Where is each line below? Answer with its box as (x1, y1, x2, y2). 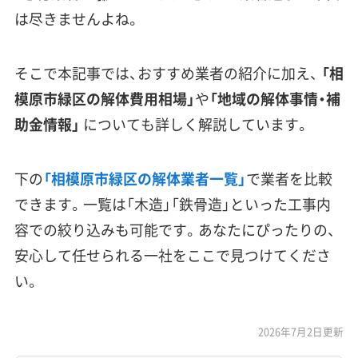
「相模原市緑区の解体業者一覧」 (42, 167, 246, 189)
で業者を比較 (245, 167, 332, 189)
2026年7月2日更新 (258, 323, 344, 339)
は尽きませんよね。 (14, 8, 141, 30)
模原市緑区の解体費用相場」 (14, 88, 195, 110)
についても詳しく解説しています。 (79, 113, 310, 136)
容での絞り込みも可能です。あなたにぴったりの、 (14, 218, 336, 241)
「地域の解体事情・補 (209, 88, 340, 110)
